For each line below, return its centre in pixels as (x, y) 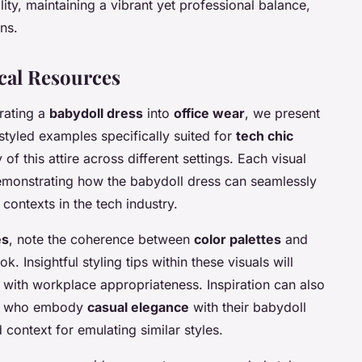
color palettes (238, 240)
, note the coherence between (101, 240)
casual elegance (138, 307)
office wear (209, 114)
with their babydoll (248, 307)
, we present (282, 114)
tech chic (265, 136)
